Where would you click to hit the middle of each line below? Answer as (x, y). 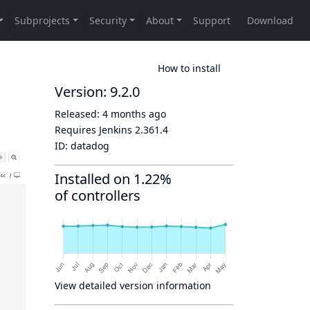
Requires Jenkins (95, 130)
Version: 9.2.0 (97, 92)
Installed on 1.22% (113, 179)
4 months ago (134, 114)
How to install (189, 68)
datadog (90, 146)
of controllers (98, 195)
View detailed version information (133, 285)
